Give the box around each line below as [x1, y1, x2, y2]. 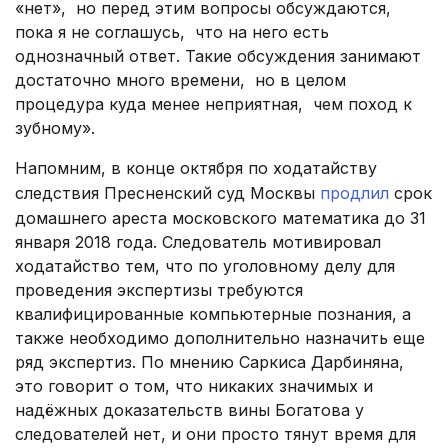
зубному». [15, 118, 95, 139]
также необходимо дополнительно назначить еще [15, 328, 425, 349]
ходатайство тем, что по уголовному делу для [15, 256, 395, 277]
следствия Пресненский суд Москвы [15, 183, 320, 204]
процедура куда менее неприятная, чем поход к [15, 94, 412, 115]
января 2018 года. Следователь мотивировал [15, 232, 381, 253]
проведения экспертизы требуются [15, 280, 303, 301]
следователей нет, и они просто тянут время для [15, 424, 416, 445]
